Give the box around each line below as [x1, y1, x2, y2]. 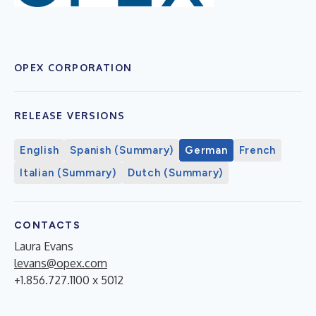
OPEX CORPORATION [14, 61, 133, 73]
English [20, 143, 59, 157]
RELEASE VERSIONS [14, 109, 126, 121]
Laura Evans [14, 238, 73, 253]
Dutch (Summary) [127, 166, 223, 179]
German [185, 143, 228, 157]
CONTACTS [14, 219, 81, 231]
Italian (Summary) [20, 166, 116, 179]
